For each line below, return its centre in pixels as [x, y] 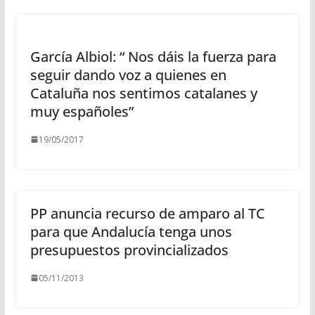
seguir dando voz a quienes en [128, 75]
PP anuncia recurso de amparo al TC [147, 213]
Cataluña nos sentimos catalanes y [143, 93]
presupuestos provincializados [129, 250]
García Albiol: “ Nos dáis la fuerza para [153, 56]
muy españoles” [82, 111]
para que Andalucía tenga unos [131, 231]
